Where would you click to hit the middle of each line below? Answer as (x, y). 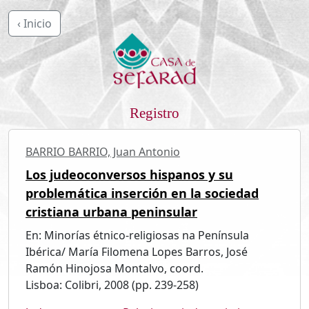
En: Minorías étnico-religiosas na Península (137, 235)
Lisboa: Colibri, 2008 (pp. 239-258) (112, 285)
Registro (154, 113)
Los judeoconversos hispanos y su (129, 174)
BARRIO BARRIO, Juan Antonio (103, 151)
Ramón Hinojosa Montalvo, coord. (114, 268)
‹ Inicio (34, 23)
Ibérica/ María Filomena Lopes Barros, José (137, 251)
